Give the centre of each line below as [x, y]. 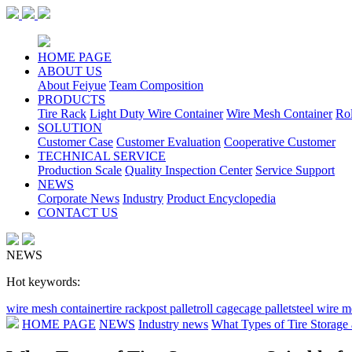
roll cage [218, 308]
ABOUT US [70, 71]
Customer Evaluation [169, 142]
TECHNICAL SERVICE [102, 156]
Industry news [173, 324]
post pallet [171, 308]
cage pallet [265, 308]
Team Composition [156, 85]
